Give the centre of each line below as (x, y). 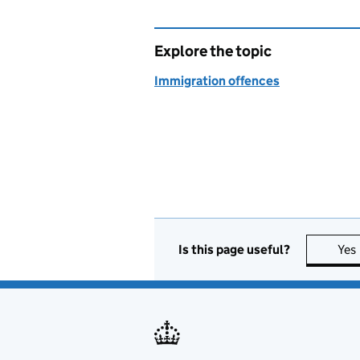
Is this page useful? (234, 249)
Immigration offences (217, 81)
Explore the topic (213, 51)
